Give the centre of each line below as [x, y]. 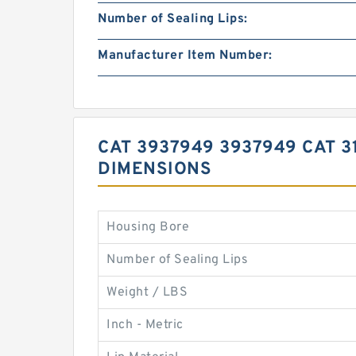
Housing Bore [148, 227]
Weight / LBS [147, 292]
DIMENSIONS [155, 170]
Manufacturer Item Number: [185, 56]
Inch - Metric [145, 325]
